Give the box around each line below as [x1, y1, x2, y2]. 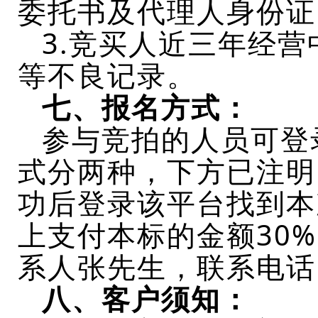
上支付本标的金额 [18, 216, 256, 254]
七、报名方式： [42, 88, 251, 126]
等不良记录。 [18, 56, 197, 94]
